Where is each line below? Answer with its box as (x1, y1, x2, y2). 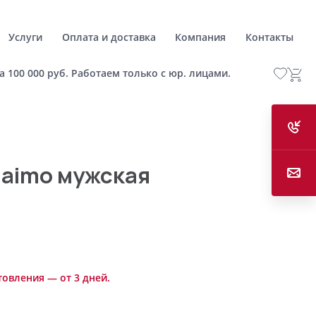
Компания (175, 30, 226, 44)
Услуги (8, 30, 43, 44)
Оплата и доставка (61, 30, 156, 44)
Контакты (245, 30, 293, 44)
